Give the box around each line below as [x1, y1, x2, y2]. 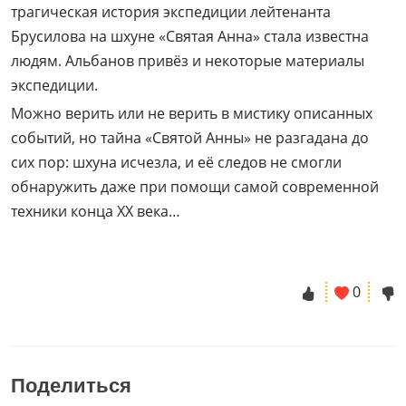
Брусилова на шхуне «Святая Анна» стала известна [11, 26, 369, 47]
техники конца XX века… [11, 201, 180, 222]
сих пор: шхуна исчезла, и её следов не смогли [11, 152, 342, 173]
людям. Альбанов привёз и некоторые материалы [11, 51, 364, 72]
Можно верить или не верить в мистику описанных [11, 103, 372, 124]
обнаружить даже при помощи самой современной [11, 177, 379, 198]
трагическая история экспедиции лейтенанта [11, 2, 331, 23]
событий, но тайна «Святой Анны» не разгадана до [11, 128, 369, 149]
